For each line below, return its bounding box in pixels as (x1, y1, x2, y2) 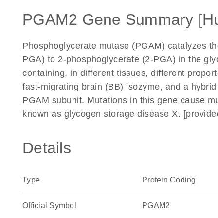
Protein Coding (142, 176, 196, 184)
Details (22, 139, 71, 157)
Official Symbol (22, 201, 76, 210)
